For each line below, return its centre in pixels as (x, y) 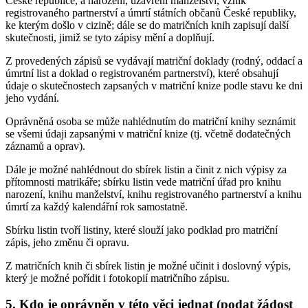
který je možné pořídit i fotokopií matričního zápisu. (118, 278)
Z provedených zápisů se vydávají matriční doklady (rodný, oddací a (154, 60)
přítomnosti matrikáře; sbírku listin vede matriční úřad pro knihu (143, 181)
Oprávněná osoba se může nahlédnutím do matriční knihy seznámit (151, 121)
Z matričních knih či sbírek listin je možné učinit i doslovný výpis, (148, 265)
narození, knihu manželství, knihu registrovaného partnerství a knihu (154, 194)
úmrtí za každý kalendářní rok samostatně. (97, 206)
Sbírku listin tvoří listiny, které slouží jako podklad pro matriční (142, 230)
